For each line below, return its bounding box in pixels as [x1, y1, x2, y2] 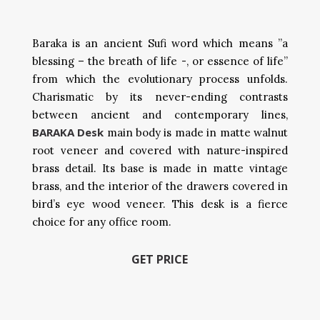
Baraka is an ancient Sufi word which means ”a [32, 36, 288, 50]
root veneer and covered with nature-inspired [32, 144, 288, 157]
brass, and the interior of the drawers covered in [32, 179, 288, 193]
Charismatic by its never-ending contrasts [32, 90, 288, 104]
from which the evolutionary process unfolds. [32, 72, 288, 86]
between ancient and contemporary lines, [32, 108, 288, 121]
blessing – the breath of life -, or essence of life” [32, 54, 288, 68]
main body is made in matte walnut [106, 126, 288, 139]
